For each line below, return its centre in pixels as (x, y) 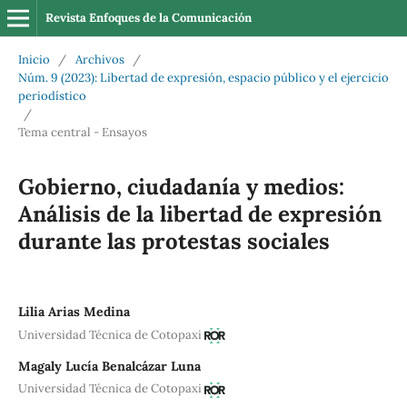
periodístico (52, 95)
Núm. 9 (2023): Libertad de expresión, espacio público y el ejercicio (203, 77)
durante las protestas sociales (174, 241)
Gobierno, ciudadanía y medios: (181, 186)
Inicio (34, 59)
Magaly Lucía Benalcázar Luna (109, 366)
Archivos (99, 59)
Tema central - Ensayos (82, 132)
